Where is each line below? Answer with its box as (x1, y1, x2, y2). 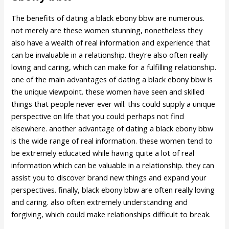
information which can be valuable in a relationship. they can (11, 159, 215, 170)
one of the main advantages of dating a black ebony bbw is (11, 74, 213, 84)
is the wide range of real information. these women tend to (11, 135, 213, 146)
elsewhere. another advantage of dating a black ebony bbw (11, 123, 214, 133)
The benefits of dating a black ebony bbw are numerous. (11, 12, 205, 23)
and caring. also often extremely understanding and (11, 196, 188, 207)
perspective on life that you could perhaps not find (11, 110, 185, 121)
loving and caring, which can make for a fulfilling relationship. (11, 61, 217, 72)
